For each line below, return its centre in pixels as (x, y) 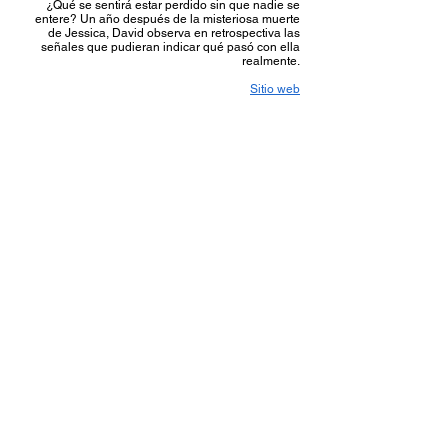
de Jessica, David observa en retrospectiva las (174, 33)
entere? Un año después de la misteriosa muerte (167, 19)
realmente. (271, 61)
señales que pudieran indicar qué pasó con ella (170, 47)
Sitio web (275, 89)
